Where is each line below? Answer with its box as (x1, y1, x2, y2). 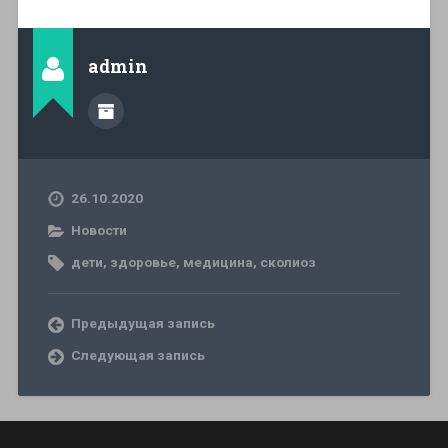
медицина (182, 253, 253, 270)
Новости (70, 221, 127, 238)
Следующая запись (70, 346, 205, 363)
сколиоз (259, 253, 316, 270)
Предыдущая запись (70, 314, 215, 331)
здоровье (109, 253, 176, 270)
